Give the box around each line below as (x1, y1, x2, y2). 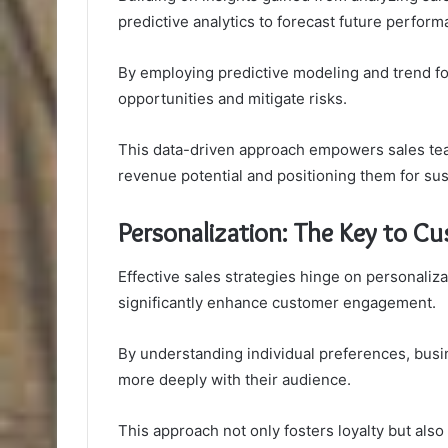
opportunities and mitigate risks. (118, 88, 347, 108)
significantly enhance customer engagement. (118, 293, 436, 313)
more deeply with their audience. (118, 370, 351, 390)
